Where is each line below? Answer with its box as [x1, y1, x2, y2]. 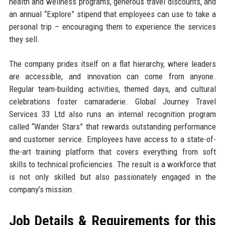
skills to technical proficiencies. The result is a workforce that [9, 159, 216, 170]
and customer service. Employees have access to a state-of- [9, 134, 216, 145]
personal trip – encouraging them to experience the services [9, 22, 216, 32]
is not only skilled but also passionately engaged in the [9, 172, 216, 182]
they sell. [9, 34, 40, 45]
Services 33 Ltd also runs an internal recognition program [9, 109, 216, 120]
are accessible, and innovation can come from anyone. [9, 71, 216, 82]
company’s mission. [9, 184, 74, 195]
